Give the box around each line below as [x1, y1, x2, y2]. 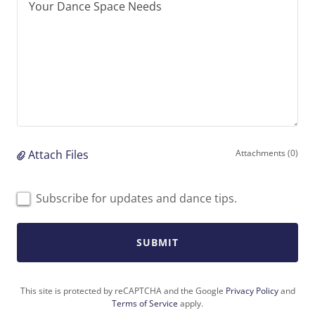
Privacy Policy [225, 284, 278, 297]
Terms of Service [112, 297, 178, 309]
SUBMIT [136, 236, 179, 250]
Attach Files [28, 146, 89, 162]
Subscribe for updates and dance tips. [36, 190, 237, 206]
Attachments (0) [236, 146, 298, 159]
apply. [178, 297, 203, 309]
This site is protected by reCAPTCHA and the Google [20, 284, 226, 297]
